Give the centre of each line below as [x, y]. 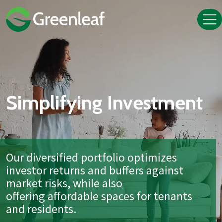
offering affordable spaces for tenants [99, 196]
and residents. [41, 209]
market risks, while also [64, 183]
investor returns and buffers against [95, 170]
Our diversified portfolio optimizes [91, 158]
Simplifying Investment [104, 103]
